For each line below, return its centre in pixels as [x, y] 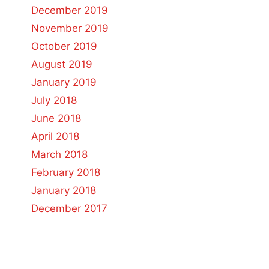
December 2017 [69, 208]
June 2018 [56, 118]
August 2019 [62, 64]
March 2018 [59, 154]
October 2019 [64, 46]
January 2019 [64, 82]
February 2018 [66, 172]
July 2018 [54, 100]
